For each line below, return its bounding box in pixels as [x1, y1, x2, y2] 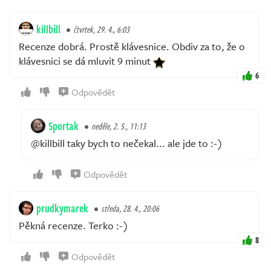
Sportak [48, 118, 79, 134]
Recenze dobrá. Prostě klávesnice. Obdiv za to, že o [19, 39, 245, 54]
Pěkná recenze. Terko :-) [19, 218, 128, 233]
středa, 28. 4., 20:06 [101, 202, 159, 215]
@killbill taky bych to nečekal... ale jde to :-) [31, 135, 223, 151]
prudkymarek [36, 200, 88, 216]
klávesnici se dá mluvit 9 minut [19, 53, 153, 68]
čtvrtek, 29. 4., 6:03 [73, 23, 129, 36]
